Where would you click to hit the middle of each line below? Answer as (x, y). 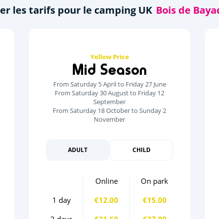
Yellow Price (109, 56)
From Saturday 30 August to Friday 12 (109, 93)
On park (154, 181)
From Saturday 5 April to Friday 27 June (109, 84)
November (109, 119)
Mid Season (109, 69)
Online (106, 181)
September (109, 101)
